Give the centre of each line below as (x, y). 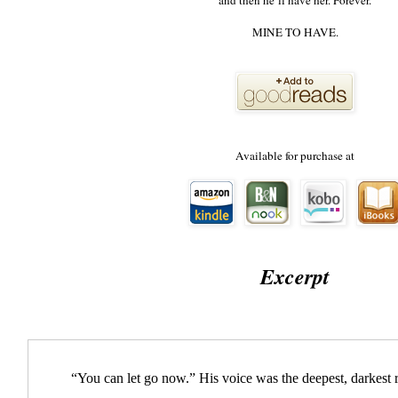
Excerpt (295, 277)
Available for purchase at (295, 156)
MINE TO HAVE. (295, 32)
